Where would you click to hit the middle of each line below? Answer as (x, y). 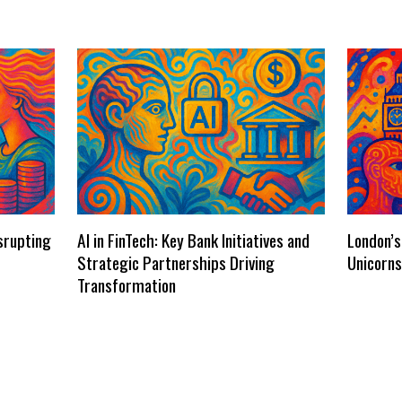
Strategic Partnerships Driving (175, 262)
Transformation (126, 284)
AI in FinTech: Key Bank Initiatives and (193, 240)
